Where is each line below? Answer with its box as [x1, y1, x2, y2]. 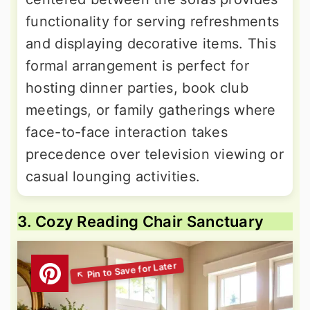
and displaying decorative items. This [26, 35, 277, 53]
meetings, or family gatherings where [26, 102, 276, 119]
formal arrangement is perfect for [26, 57, 249, 75]
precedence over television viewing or [26, 146, 284, 163]
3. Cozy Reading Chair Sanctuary [17, 212, 264, 231]
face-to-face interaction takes [26, 124, 228, 141]
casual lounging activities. [26, 168, 201, 185]
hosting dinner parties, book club [26, 80, 248, 97]
